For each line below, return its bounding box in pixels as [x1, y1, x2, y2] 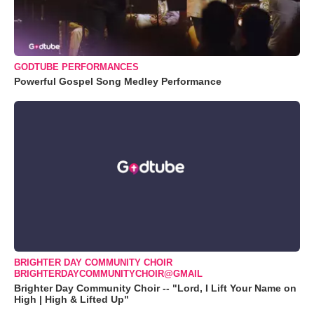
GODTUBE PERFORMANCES [14, 62, 139, 73]
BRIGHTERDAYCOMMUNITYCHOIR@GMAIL [14, 268, 203, 279]
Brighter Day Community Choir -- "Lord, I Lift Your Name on [14, 282, 296, 294]
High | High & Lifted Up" [14, 293, 129, 305]
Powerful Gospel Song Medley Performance [14, 76, 221, 88]
